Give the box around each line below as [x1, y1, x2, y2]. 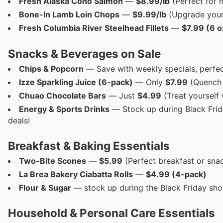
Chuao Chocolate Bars [19, 90, 106, 101]
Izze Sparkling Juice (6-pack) [19, 77, 133, 87]
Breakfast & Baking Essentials [8, 138, 170, 152]
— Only [133, 77, 165, 87]
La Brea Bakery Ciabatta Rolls [19, 169, 133, 179]
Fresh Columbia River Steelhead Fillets [19, 23, 169, 33]
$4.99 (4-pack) [146, 169, 207, 179]
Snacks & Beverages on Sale [8, 46, 161, 60]
